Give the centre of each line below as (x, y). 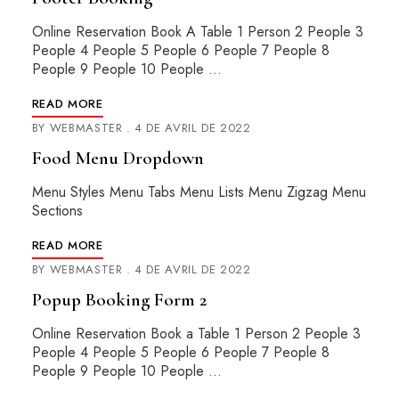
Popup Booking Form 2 (119, 300)
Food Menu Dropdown (118, 158)
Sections (57, 211)
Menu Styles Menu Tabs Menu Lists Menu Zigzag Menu (199, 192)
